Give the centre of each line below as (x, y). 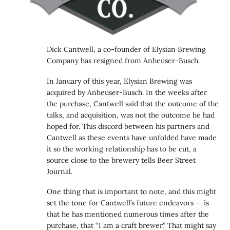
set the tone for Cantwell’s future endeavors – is (128, 203)
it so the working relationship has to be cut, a (122, 149)
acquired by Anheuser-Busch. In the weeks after (127, 92)
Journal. (60, 171)
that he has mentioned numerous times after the (128, 214)
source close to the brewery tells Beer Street (121, 160)
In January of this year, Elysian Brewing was (120, 81)
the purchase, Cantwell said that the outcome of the (133, 103)
